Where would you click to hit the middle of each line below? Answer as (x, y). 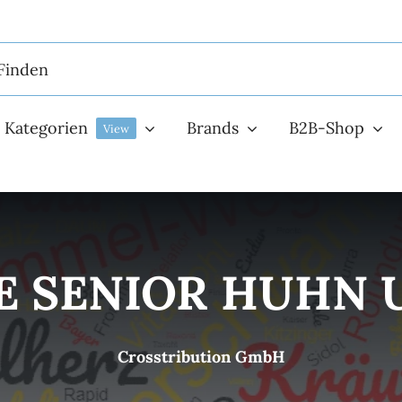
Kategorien (46, 128)
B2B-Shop (327, 128)
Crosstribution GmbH (201, 357)
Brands (213, 128)
